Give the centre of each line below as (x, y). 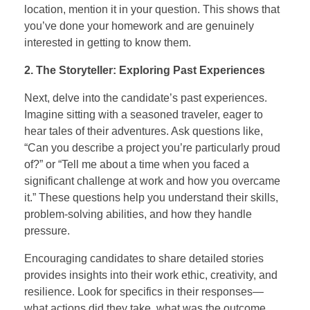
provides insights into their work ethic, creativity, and (151, 275)
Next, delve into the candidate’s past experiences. (146, 98)
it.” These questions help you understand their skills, (151, 197)
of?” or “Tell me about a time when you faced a (137, 164)
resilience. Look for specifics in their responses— (144, 291)
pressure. (47, 230)
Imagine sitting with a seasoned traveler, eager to (144, 114)
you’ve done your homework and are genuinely (139, 26)
